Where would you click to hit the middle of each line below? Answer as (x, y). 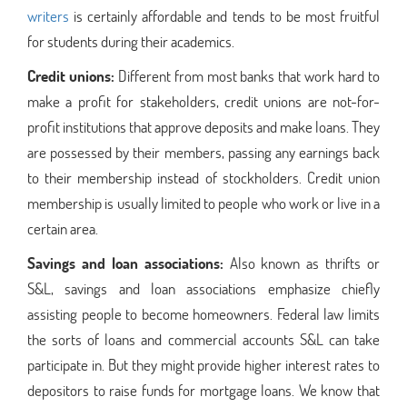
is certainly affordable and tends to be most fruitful (224, 15)
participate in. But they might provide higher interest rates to (203, 364)
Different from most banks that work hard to (249, 75)
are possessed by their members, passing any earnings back (203, 152)
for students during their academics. (131, 41)
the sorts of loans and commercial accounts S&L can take (203, 339)
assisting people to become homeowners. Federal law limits (203, 313)
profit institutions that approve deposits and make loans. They (203, 126)
